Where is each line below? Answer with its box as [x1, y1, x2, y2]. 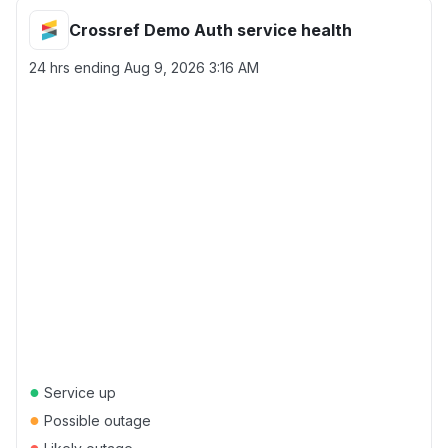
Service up [40, 384, 116, 401]
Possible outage [40, 412, 151, 429]
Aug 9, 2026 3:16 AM [124, 59, 259, 76]
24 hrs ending [29, 59, 124, 76]
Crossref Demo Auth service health [69, 20, 352, 40]
